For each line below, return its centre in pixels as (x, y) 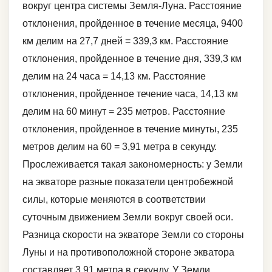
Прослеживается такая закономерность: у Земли (133, 164)
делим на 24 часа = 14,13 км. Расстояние (114, 76)
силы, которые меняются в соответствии (114, 199)
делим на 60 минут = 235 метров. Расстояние (124, 111)
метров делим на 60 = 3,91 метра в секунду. (120, 146)
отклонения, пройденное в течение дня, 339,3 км (132, 58)
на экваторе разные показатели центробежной (128, 182)
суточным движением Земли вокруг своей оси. (128, 217)
